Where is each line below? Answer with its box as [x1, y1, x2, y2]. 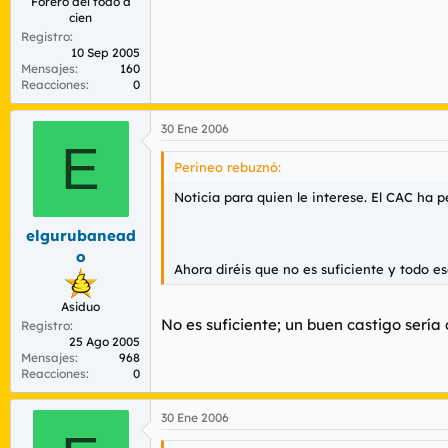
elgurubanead [25, 225, 136, 245]
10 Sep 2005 [71, 45, 140, 60]
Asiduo [61, 298, 100, 314]
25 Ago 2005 [69, 333, 140, 349]
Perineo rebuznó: [174, 159, 281, 175]
